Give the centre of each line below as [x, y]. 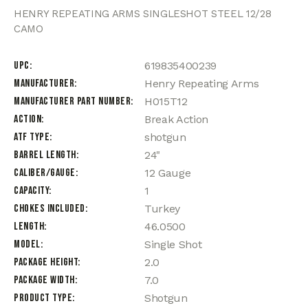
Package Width [44, 280]
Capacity [31, 190]
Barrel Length [45, 155]
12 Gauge [168, 173]
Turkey [162, 208]
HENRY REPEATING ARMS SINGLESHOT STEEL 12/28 [143, 13]
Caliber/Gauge [45, 173]
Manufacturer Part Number [72, 101]
